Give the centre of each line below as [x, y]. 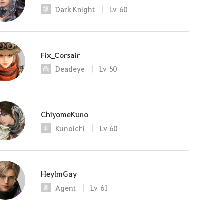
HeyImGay [59, 173]
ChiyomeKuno [65, 114]
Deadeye [70, 69]
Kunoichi [70, 128]
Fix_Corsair [60, 55]
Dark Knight [75, 9]
